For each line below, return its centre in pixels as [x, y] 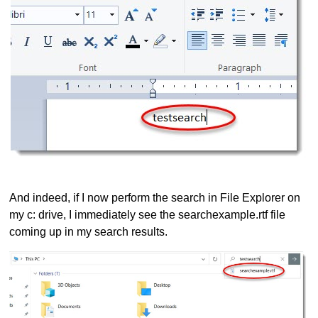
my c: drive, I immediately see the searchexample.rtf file [148, 215]
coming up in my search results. [89, 232]
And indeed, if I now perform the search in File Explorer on [155, 198]
